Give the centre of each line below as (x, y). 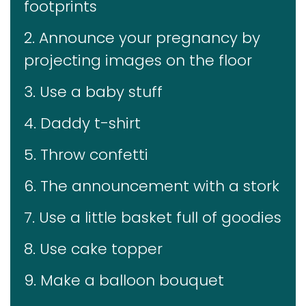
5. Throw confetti (86, 154)
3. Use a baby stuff (93, 92)
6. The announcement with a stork (152, 186)
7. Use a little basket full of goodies (153, 217)
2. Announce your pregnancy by (142, 38)
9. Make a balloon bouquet (124, 280)
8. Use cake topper (93, 249)
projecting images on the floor (138, 60)
